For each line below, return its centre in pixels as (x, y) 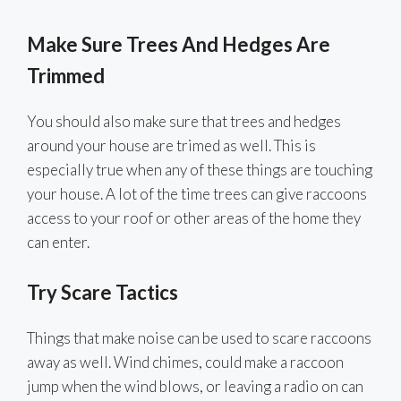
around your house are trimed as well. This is (171, 145)
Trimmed (66, 75)
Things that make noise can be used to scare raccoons (199, 338)
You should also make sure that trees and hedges (184, 121)
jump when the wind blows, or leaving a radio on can (195, 387)
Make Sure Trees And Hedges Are (179, 44)
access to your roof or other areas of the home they (194, 218)
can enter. (58, 242)
